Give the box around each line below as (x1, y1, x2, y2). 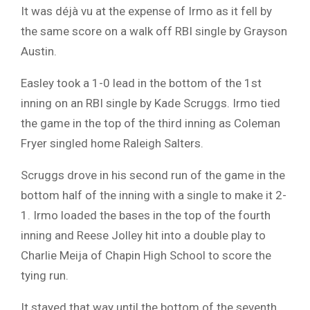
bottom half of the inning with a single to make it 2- (21, 188, 286, 203)
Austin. (21, 44, 57, 59)
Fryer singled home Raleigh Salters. (21, 136, 203, 151)
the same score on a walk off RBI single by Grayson (21, 24, 287, 39)
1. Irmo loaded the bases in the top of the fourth (21, 208, 271, 223)
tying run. (21, 268, 69, 283)
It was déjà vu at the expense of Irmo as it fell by (21, 4, 272, 19)
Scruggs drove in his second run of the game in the (21, 168, 285, 183)
